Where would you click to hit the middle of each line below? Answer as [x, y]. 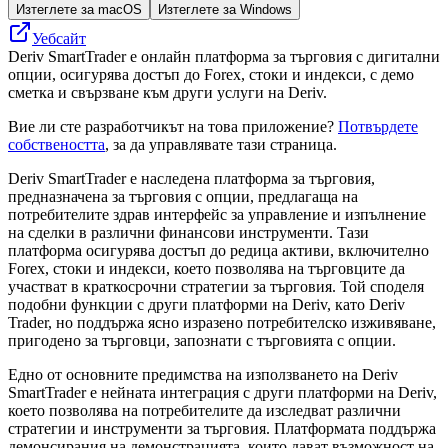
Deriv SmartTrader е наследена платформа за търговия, [191, 178]
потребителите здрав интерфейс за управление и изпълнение [217, 214]
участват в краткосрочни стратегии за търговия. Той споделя [216, 286]
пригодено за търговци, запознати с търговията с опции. [202, 340]
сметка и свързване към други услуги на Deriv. [167, 92]
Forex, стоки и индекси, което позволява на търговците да [206, 268]
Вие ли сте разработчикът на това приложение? [173, 126]
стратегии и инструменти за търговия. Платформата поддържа [222, 428]
